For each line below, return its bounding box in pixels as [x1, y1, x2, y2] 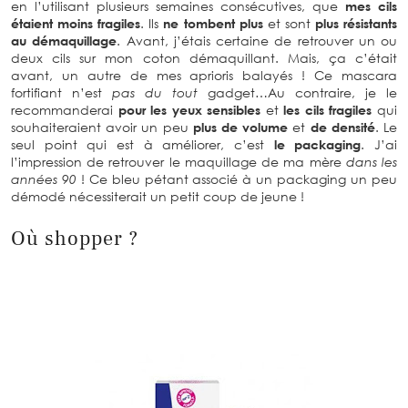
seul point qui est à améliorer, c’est [11, 136, 274, 152]
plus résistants [314, 15, 398, 31]
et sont [262, 15, 315, 31]
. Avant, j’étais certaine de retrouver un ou [117, 32, 397, 48]
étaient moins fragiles [11, 15, 141, 31]
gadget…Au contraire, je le [198, 84, 397, 100]
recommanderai [11, 101, 118, 117]
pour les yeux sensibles [117, 101, 261, 117]
